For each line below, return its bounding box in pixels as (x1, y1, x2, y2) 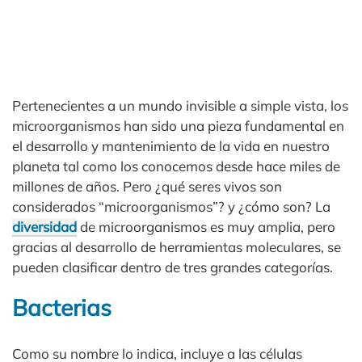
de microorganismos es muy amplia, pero (77, 218, 335, 236)
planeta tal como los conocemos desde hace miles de (12, 158, 340, 175)
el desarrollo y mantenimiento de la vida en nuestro (12, 137, 330, 155)
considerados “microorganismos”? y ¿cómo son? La (12, 198, 330, 216)
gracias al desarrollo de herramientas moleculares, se (12, 238, 341, 256)
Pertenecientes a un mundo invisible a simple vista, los (12, 97, 348, 115)
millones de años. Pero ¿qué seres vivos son (12, 178, 282, 196)
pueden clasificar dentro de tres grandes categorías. (12, 259, 333, 276)
